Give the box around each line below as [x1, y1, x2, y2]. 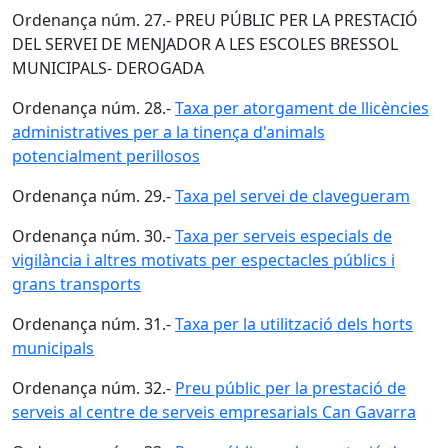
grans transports [12, 273, 141, 295]
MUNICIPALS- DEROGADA [12, 57, 204, 79]
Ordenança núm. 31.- [12, 313, 175, 335]
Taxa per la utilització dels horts [175, 313, 413, 335]
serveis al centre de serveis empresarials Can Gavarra [12, 401, 416, 423]
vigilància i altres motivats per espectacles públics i [12, 249, 395, 271]
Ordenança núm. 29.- [12, 185, 175, 207]
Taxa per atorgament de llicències [175, 97, 429, 119]
